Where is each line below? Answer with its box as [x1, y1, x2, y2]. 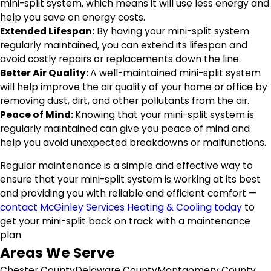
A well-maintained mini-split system [90, 66, 261, 79]
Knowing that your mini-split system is [75, 108, 254, 121]
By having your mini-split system [94, 24, 249, 38]
